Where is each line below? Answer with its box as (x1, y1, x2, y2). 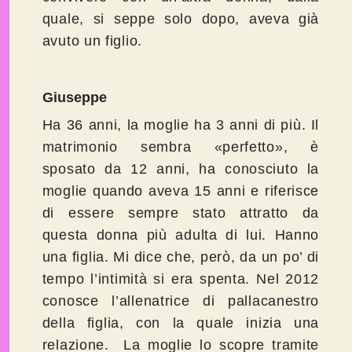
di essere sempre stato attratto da (42, 205, 320, 222)
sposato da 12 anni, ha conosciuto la (42, 161, 320, 178)
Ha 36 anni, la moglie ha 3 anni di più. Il (42, 117, 320, 134)
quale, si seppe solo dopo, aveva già (42, 11, 320, 27)
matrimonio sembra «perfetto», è (42, 139, 320, 156)
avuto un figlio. (42, 33, 142, 49)
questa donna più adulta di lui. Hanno (42, 227, 320, 244)
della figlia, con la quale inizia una (42, 315, 320, 332)
